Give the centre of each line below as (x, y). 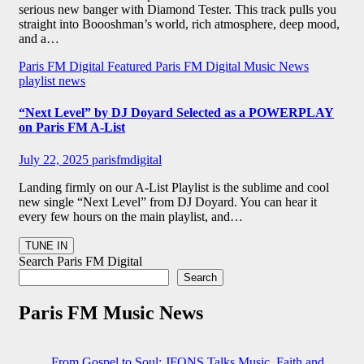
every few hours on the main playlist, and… (131, 216)
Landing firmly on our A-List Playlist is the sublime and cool (174, 187)
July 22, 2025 (55, 159)
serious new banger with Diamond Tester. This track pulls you (178, 10)
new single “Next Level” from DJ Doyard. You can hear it (168, 201)
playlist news (52, 81)
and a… (39, 39)
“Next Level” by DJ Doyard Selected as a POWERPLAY (176, 113)
